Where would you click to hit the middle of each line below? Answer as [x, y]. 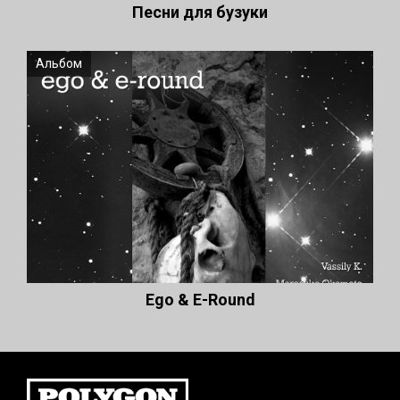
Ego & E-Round [200, 300]
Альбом [59, 63]
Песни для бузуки [200, 12]
